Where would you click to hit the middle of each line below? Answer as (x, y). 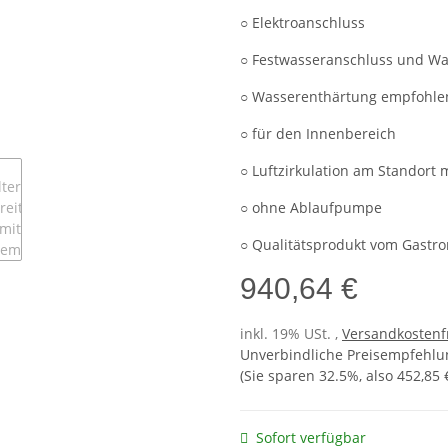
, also (378, 376)
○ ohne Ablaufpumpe (311, 208)
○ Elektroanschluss (302, 23)
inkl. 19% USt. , (291, 334)
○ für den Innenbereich (318, 134)
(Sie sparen (279, 376)
